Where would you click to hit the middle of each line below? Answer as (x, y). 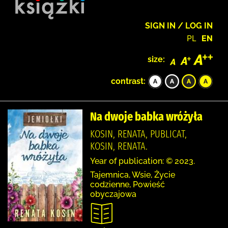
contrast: (128, 81)
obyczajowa (113, 194)
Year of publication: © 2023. (142, 161)
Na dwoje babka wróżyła (146, 116)
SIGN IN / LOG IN (179, 26)
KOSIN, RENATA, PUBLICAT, (138, 134)
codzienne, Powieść (127, 184)
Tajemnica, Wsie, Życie (133, 175)
